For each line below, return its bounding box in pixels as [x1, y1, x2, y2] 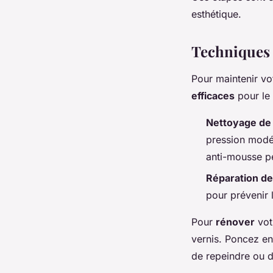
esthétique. [191, 8, 241, 21]
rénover [216, 215, 255, 228]
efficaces [191, 90, 235, 102]
